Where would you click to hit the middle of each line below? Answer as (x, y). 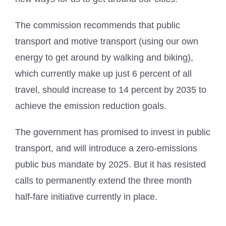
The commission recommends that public (98, 25)
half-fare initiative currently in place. (86, 196)
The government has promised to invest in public (113, 132)
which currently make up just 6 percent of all (103, 73)
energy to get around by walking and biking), (104, 57)
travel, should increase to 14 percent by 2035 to (111, 90)
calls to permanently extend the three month (103, 180)
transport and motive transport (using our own (107, 41)
